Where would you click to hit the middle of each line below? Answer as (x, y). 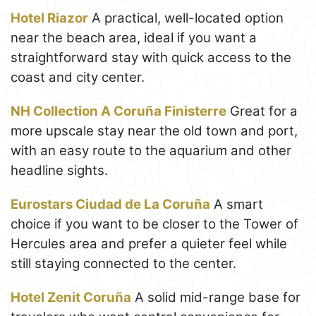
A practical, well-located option (186, 18)
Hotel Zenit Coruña (71, 297)
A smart (237, 204)
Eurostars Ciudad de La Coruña (110, 204)
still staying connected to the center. (123, 263)
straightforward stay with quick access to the (151, 57)
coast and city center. (78, 77)
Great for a (262, 111)
